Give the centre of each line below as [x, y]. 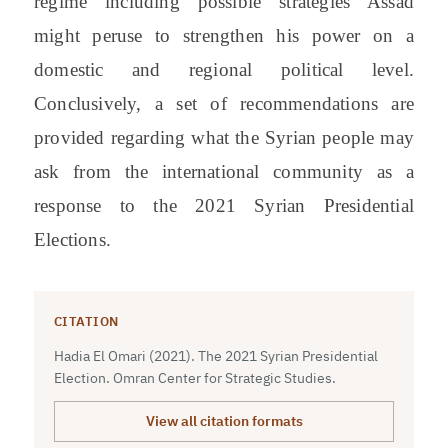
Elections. [72, 239]
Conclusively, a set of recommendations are [224, 103]
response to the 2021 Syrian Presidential [224, 205]
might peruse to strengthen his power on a [224, 35]
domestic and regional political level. [224, 69]
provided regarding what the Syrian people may [224, 137]
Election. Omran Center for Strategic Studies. [194, 377]
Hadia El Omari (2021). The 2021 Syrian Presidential [215, 355]
